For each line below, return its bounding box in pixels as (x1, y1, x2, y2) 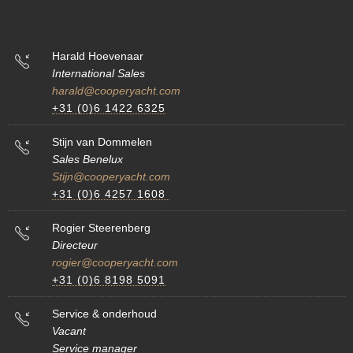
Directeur (52, 238, 98, 251)
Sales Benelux (52, 152, 123, 165)
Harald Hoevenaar (52, 49, 143, 62)
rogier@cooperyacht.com (52, 255, 178, 269)
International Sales (52, 66, 145, 80)
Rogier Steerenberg (52, 221, 150, 234)
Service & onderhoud (52, 307, 157, 320)
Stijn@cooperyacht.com (52, 169, 170, 183)
